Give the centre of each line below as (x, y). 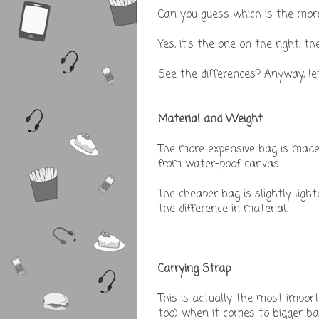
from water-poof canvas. (219, 164)
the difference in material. (223, 209)
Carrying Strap (196, 269)
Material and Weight (210, 119)
